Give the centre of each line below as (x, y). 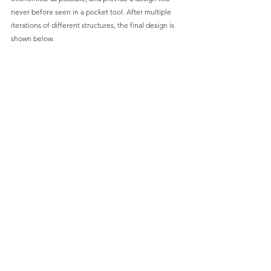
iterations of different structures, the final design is (93, 25)
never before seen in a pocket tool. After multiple (92, 12)
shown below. (32, 39)
